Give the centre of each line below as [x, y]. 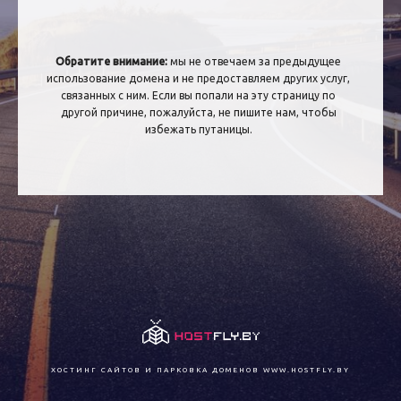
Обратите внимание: [111, 62]
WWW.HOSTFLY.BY [307, 370]
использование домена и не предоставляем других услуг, [198, 79]
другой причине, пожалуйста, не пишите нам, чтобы [198, 113]
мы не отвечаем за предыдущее [254, 62]
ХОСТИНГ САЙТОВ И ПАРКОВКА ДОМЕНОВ [157, 370]
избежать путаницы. [198, 130]
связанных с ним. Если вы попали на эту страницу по [198, 96]
